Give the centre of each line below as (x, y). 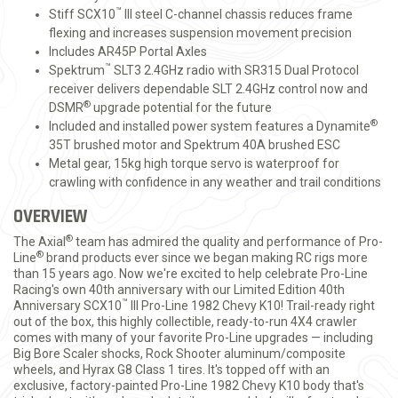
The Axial (40, 242)
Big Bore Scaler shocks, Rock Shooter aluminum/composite (179, 354)
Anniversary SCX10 (68, 306)
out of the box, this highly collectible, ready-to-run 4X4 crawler (185, 322)
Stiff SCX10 (82, 14)
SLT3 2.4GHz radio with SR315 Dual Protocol (235, 70)
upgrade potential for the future (181, 107)
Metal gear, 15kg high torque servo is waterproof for (194, 163)
